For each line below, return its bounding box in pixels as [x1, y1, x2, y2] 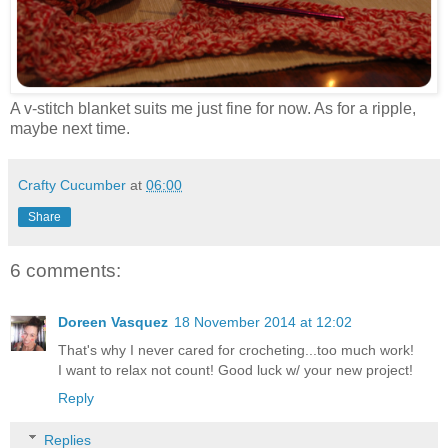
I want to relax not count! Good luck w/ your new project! [58, 362, 413, 378]
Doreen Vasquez [58, 314, 168, 330]
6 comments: [10, 259, 121, 281]
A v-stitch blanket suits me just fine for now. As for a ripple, [10, 99, 416, 117]
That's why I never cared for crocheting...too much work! [58, 342, 414, 358]
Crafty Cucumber [18, 176, 126, 193]
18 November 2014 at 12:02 [174, 314, 352, 330]
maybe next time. [10, 119, 130, 137]
